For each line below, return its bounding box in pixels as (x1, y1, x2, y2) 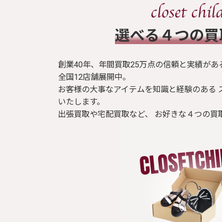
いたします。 (58, 97, 105, 107)
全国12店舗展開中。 (58, 72, 130, 82)
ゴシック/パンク (49, 9, 108, 19)
